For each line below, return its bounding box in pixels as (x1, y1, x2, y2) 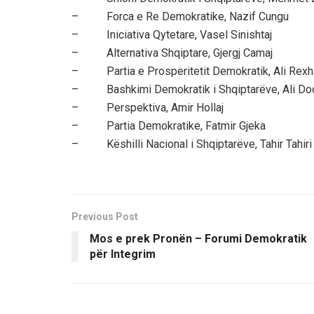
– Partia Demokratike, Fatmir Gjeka (71, 118, 266, 132)
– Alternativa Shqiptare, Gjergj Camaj (71, 46, 273, 60)
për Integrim (90, 247, 156, 261)
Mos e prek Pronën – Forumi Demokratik (90, 231, 307, 245)
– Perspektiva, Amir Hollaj (71, 100, 224, 114)
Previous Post (71, 210, 138, 222)
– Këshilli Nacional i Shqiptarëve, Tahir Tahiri (71, 137, 312, 151)
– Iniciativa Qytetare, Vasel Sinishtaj (71, 27, 272, 41)
